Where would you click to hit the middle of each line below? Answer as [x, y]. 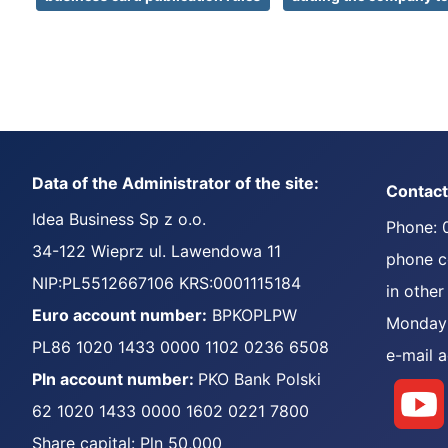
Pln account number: [115, 379]
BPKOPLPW [252, 315]
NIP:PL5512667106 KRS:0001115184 [166, 283]
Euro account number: [119, 315]
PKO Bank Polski [259, 379]
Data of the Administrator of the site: [175, 183]
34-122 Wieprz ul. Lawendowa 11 [156, 251]
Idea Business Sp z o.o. [119, 219]
